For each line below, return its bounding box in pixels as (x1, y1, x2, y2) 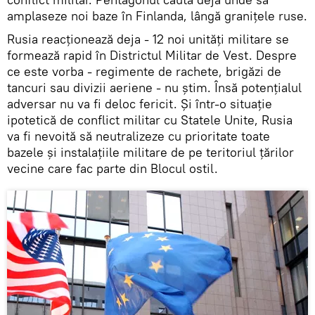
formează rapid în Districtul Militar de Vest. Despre (7, 46, 297, 63)
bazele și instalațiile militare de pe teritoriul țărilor (7, 143, 294, 160)
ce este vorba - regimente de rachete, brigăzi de (7, 63, 281, 79)
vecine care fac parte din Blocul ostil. (7, 160, 218, 176)
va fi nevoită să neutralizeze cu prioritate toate (7, 127, 270, 144)
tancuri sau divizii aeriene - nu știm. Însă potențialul (7, 79, 302, 96)
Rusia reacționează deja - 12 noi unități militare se (7, 30, 289, 47)
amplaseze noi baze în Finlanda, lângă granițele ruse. (7, 7, 307, 24)
